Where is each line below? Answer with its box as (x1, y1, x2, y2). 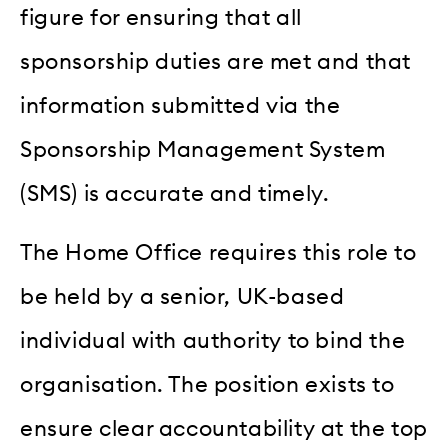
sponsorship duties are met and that (20, 51, 412, 74)
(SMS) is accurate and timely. (20, 183, 330, 206)
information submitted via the (20, 95, 341, 118)
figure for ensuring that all (20, 7, 302, 30)
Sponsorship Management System (20, 139, 386, 162)
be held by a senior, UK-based (20, 285, 345, 308)
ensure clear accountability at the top (20, 417, 428, 440)
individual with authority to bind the (20, 329, 406, 352)
